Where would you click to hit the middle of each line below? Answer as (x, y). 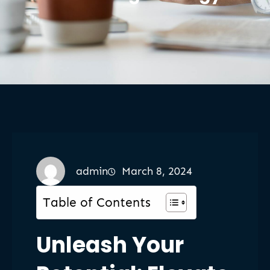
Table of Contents (97, 203)
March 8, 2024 (157, 171)
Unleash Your (110, 245)
